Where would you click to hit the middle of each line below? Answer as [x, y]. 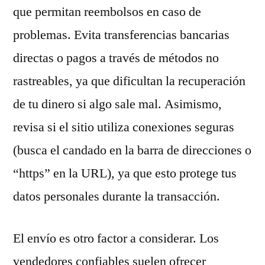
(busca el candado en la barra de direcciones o [132, 150]
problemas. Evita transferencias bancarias [121, 35]
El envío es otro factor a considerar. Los [116, 238]
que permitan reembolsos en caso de [107, 12]
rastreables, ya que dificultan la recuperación [129, 81]
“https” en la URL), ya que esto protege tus [125, 173]
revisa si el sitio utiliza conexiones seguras [124, 127]
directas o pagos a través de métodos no [116, 58]
